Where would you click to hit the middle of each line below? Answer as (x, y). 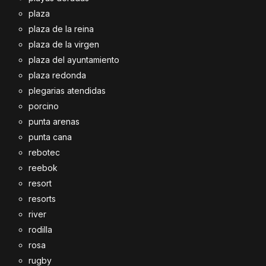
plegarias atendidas (67, 91)
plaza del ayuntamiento (74, 60)
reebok (43, 168)
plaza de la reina (61, 29)
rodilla (40, 229)
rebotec (44, 152)
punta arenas (54, 121)
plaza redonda (57, 75)
